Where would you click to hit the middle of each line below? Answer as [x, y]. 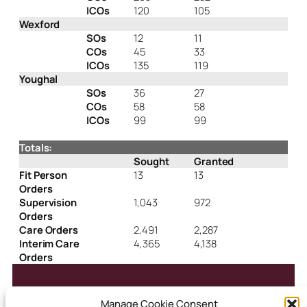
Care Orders [49, 230]
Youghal [39, 79]
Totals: [36, 148]
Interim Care [49, 244]
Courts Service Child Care [130, 294]
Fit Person [44, 175]
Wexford [40, 24]
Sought [151, 161]
